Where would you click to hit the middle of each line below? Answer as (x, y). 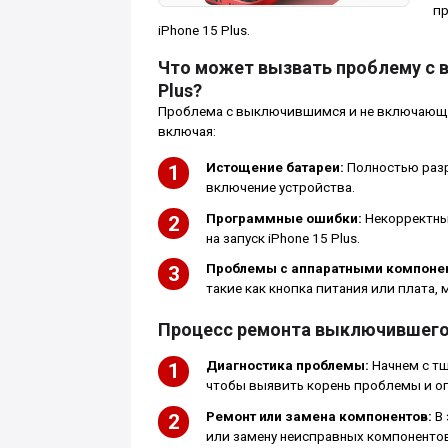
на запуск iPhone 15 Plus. (282, 238)
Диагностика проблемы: (287, 366)
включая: (186, 132)
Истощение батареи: (274, 168)
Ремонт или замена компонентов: (318, 416)
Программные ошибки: (283, 218)
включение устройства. (280, 188)
